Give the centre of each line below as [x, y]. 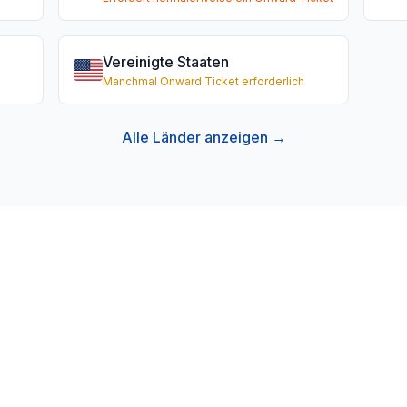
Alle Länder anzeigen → [203, 137]
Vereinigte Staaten [166, 62]
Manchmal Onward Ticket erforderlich [203, 81]
